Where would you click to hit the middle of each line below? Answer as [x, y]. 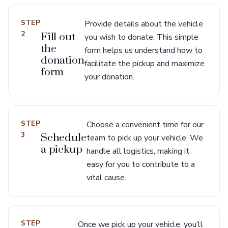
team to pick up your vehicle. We [145, 138]
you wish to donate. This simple [141, 37]
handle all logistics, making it [138, 151]
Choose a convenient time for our [145, 125]
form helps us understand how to [143, 50]
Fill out [58, 37]
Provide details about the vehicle [144, 24]
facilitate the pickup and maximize [144, 64]
